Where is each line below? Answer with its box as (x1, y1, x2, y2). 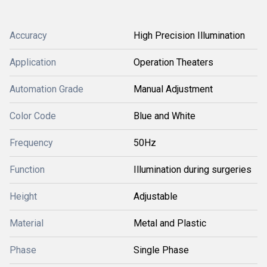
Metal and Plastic (133, 218, 206, 229)
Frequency (10, 137, 53, 148)
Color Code (10, 110, 56, 122)
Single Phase (133, 244, 189, 256)
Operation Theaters (133, 57, 213, 68)
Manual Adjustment (133, 83, 213, 95)
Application (10, 57, 56, 68)
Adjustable (133, 191, 178, 202)
